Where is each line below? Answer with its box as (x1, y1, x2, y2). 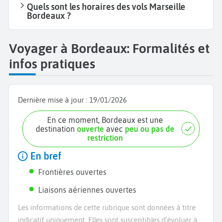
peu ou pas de (125, 124, 175, 133)
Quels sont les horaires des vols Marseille (27, 1, 185, 12)
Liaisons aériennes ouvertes (38, 185, 137, 194)
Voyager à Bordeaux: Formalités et (9, 41, 210, 56)
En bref (28, 150, 61, 162)
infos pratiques (9, 56, 95, 72)
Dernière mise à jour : (18, 95, 89, 104)
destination (36, 124, 77, 133)
